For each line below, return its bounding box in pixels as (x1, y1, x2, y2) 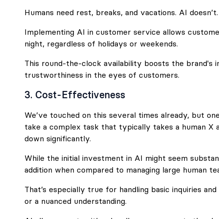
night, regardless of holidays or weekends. (24, 39, 178, 48)
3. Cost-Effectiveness (24, 88, 125, 101)
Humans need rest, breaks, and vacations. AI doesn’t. (24, 7, 218, 17)
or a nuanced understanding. (24, 196, 127, 206)
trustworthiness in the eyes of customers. (24, 70, 179, 80)
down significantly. (24, 133, 91, 143)
